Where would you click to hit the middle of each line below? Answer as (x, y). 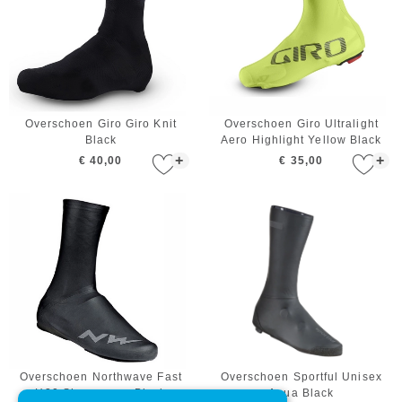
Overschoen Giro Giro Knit (100, 123)
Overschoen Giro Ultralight (301, 123)
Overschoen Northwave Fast (100, 377)
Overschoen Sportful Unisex (301, 377)
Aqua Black (301, 393)
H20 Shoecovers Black (101, 393)
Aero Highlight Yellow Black (301, 140)
